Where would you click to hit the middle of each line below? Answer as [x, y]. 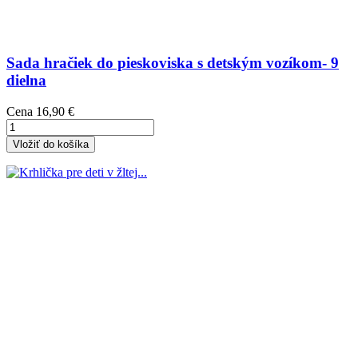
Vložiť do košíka [51, 144]
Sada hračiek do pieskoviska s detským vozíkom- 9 [173, 63]
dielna [26, 81]
